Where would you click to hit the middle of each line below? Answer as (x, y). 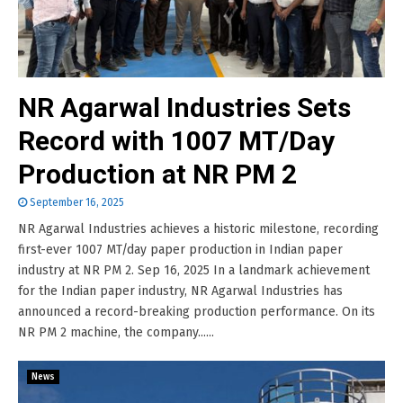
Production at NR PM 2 (157, 174)
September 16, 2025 (77, 202)
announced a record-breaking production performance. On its (197, 312)
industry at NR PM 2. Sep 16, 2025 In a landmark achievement (194, 270)
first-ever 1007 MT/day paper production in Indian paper (180, 250)
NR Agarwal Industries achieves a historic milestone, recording (198, 229)
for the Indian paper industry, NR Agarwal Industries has (180, 291)
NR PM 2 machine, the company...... (116, 332)
